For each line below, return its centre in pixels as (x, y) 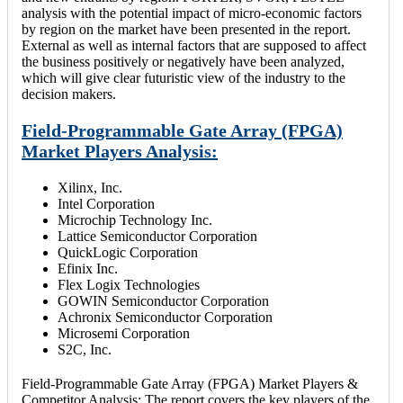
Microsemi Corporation (124, 333)
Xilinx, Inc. (90, 187)
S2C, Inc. (85, 349)
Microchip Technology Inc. (135, 219)
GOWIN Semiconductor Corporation (163, 300)
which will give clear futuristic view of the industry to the (184, 77)
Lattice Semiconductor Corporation (157, 236)
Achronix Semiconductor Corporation (165, 317)
